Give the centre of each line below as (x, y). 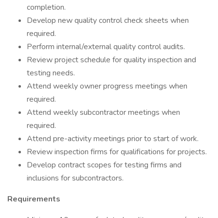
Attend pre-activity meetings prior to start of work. (113, 139)
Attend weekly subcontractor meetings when (103, 112)
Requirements (34, 199)
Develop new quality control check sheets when (108, 20)
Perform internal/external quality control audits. (107, 47)
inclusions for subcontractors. (75, 178)
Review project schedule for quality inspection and (111, 60)
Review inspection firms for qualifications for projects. (117, 152)
